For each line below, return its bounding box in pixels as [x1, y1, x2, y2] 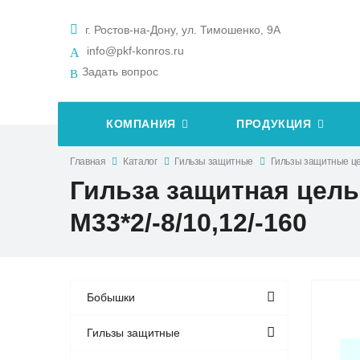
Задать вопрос [82, 65, 158, 79]
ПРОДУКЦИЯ [236, 118, 312, 131]
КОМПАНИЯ [106, 118, 176, 131]
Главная [70, 155, 106, 167]
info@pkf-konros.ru [87, 44, 184, 58]
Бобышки [87, 291, 136, 305]
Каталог [123, 155, 157, 167]
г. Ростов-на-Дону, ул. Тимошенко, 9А [82, 23, 280, 37]
